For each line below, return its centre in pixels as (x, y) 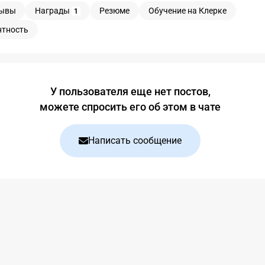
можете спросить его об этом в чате (130, 107)
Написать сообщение (135, 140)
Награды (53, 11)
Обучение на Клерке (188, 11)
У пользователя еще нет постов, (130, 91)
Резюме (114, 11)
